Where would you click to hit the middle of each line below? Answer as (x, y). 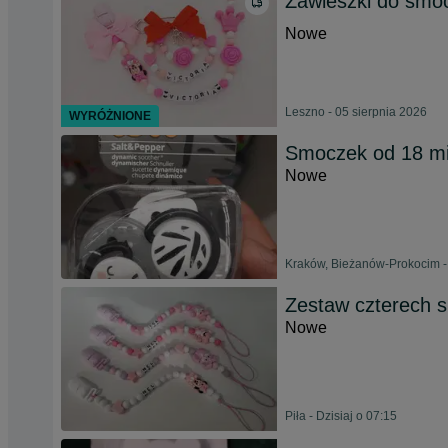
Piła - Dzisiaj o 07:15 (341, 416)
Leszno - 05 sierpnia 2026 (356, 112)
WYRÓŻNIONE (110, 116)
